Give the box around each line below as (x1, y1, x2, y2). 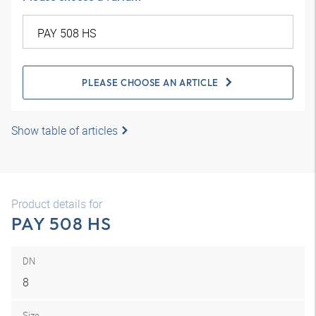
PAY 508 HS (11, 212, 112, 235)
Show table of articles (11, 123, 118, 138)
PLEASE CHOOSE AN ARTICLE (82, 77, 219, 88)
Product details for (11, 196, 102, 212)
